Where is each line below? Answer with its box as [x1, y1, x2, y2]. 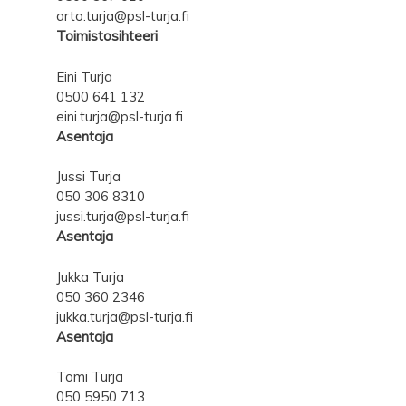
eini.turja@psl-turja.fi [56, 107, 183, 125]
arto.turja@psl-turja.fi [56, 7, 189, 24]
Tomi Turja [56, 368, 123, 385]
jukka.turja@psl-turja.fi [56, 307, 193, 325]
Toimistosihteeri [56, 27, 158, 44]
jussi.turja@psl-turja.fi [56, 208, 189, 225]
